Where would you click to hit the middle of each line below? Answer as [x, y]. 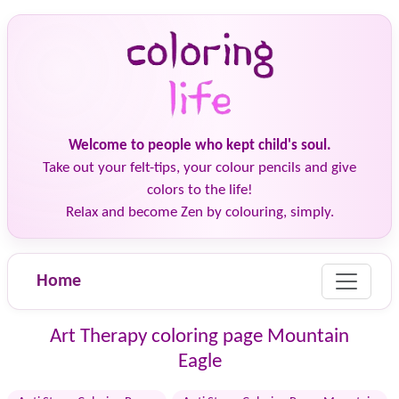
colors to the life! [199, 190]
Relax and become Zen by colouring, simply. [199, 212]
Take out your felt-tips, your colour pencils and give [199, 168]
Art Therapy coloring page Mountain [199, 337]
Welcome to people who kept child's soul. [199, 146]
